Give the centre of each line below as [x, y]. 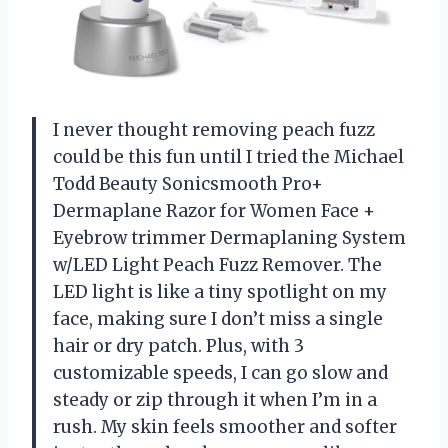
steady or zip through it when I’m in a [215, 400]
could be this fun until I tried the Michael [228, 157]
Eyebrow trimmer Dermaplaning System [229, 238]
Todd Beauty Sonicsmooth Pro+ [188, 184]
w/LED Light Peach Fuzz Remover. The [217, 265]
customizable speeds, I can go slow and [220, 373]
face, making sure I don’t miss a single [218, 319]
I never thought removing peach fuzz [214, 130]
